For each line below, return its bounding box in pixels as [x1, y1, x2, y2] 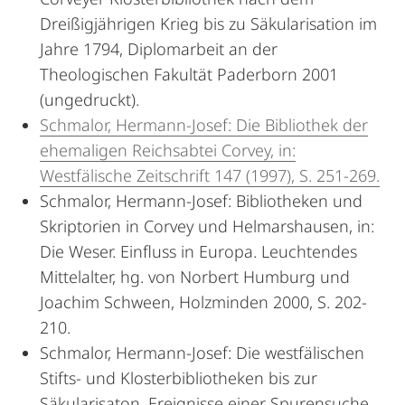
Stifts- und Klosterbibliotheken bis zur [40, 367, 317, 389]
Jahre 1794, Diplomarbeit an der [40, 38, 278, 60]
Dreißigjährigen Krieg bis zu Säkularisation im [40, 13, 377, 34]
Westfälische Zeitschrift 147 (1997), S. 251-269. [40, 165, 380, 186]
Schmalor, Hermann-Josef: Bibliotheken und [40, 190, 363, 212]
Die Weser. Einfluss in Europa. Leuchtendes [40, 240, 357, 262]
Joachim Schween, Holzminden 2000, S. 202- [40, 291, 367, 313]
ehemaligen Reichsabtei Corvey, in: [40, 139, 296, 161]
